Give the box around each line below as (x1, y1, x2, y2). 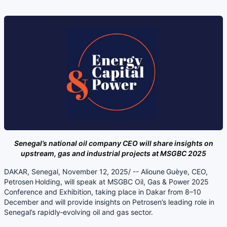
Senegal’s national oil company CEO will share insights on (14, 139, 213, 148)
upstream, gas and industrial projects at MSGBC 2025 (21, 149, 206, 158)
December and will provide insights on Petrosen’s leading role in (4, 198, 214, 207)
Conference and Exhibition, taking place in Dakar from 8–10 (4, 187, 201, 197)
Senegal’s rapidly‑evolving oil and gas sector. (4, 208, 153, 217)
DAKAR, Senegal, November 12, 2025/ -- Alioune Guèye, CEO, (4, 167, 208, 176)
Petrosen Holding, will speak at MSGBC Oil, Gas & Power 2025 (4, 177, 209, 186)
